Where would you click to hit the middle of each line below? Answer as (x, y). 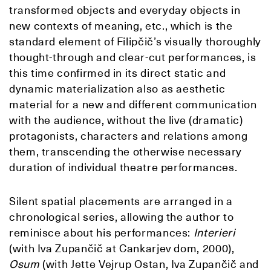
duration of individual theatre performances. (123, 168)
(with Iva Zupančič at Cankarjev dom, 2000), (122, 249)
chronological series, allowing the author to (122, 217)
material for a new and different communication (133, 105)
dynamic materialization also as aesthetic (117, 89)
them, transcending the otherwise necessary (126, 152)
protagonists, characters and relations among (129, 136)
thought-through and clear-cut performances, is (133, 57)
